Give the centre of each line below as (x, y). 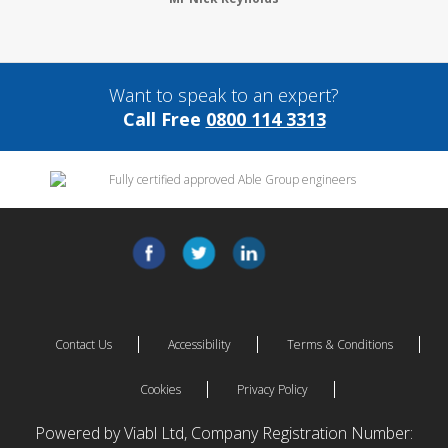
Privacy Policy (272, 389)
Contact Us (83, 344)
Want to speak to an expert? (224, 94)
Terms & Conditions (339, 344)
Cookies (160, 389)
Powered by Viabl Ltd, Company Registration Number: (224, 432)
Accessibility (199, 344)
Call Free (164, 118)
